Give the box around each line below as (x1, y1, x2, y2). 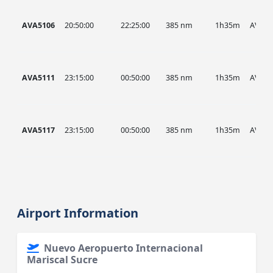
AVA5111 (22, 73, 55, 83)
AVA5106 (22, 20, 55, 30)
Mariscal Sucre (27, 253, 98, 266)
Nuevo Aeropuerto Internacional (44, 241, 204, 255)
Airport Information (17, 205, 139, 221)
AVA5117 (22, 125, 55, 135)
